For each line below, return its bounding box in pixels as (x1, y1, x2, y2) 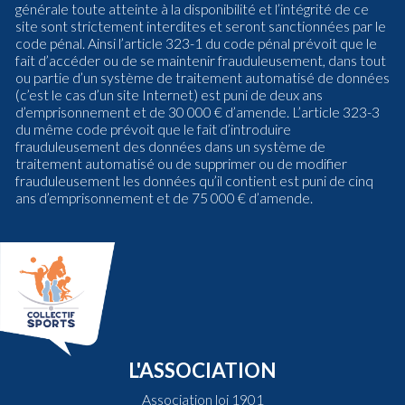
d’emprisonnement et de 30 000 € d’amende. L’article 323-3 (15, 103, 380, 120)
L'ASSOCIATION (128, 358, 277, 382)
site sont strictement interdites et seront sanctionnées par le (15, 17, 386, 34)
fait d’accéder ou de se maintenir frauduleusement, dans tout (15, 52, 386, 69)
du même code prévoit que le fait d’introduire (15, 120, 291, 137)
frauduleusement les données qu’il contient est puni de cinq (15, 172, 373, 189)
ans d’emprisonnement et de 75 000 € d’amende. (15, 189, 313, 206)
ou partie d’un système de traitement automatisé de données (15, 69, 390, 86)
